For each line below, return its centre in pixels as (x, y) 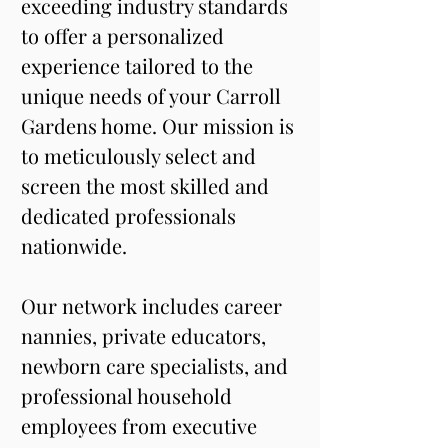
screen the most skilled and (147, 185)
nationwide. (74, 245)
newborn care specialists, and (157, 365)
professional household (129, 395)
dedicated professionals (131, 215)
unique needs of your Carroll (153, 95)
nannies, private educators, (146, 335)
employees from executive (141, 425)
